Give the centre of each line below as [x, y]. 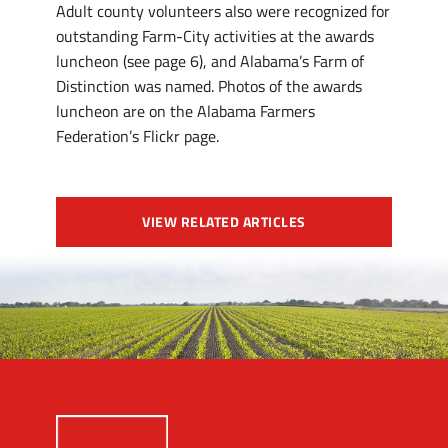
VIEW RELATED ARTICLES [224, 222]
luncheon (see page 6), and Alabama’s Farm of [210, 61]
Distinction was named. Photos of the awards [209, 86]
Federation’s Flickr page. [137, 136]
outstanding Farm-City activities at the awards [215, 36]
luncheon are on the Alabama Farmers [185, 111]
